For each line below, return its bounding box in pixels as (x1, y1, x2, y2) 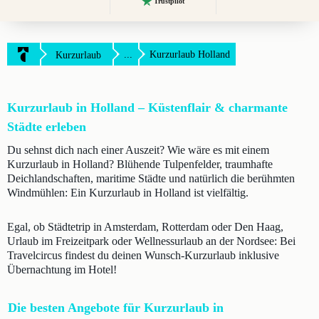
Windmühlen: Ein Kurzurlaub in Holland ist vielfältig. (7, 187, 249, 199)
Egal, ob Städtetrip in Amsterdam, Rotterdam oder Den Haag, (7, 221, 283, 233)
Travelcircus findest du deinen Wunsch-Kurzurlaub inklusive (7, 249, 279, 261)
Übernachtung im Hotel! (7, 263, 117, 276)
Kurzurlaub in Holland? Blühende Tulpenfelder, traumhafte (7, 158, 273, 170)
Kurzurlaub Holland (150, 49, 230, 60)
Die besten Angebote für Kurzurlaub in (8, 300, 224, 315)
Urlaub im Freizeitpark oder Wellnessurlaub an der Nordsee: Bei (7, 235, 296, 247)
